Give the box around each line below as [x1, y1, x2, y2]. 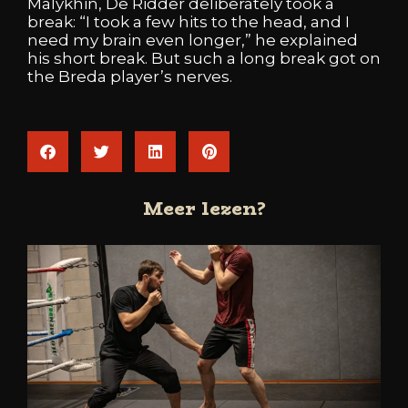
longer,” [189, 30, 255, 49]
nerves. [176, 66, 232, 86]
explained [280, 30, 358, 49]
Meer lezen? [142, 193, 266, 222]
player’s [110, 66, 176, 86]
